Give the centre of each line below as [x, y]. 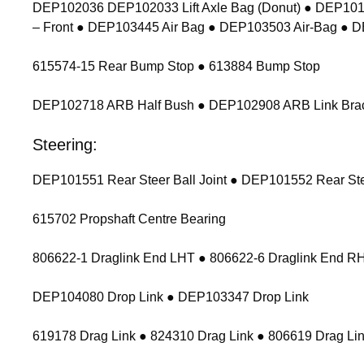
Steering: [65, 145]
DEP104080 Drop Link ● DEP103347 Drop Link [171, 297]
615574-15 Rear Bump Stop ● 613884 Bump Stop [176, 67]
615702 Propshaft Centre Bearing [129, 219]
